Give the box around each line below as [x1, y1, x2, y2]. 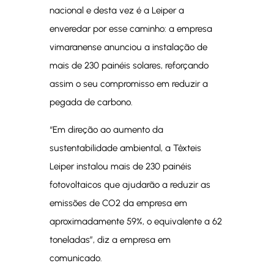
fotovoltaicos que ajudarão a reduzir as [49, 179, 210, 190]
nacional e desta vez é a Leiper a [49, 5, 184, 16]
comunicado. [49, 253, 102, 264]
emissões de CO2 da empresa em [49, 198, 187, 209]
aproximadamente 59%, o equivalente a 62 [49, 216, 222, 227]
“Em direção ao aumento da [49, 124, 163, 135]
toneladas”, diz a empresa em [49, 234, 171, 245]
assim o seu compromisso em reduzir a [49, 78, 208, 89]
